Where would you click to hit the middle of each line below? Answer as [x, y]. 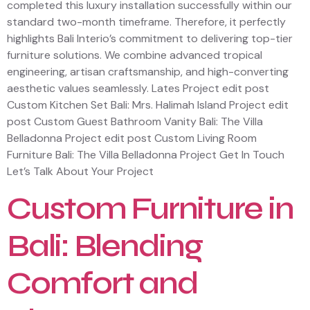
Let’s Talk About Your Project [80, 171]
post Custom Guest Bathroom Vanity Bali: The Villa [135, 121]
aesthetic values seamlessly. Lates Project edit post [138, 88]
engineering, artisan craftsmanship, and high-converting [148, 71]
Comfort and [102, 283]
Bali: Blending [104, 245]
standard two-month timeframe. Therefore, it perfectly [146, 21]
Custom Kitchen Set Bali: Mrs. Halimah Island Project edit [148, 104]
